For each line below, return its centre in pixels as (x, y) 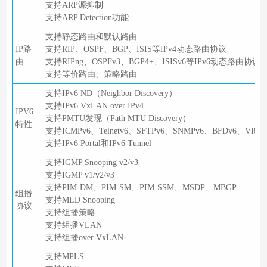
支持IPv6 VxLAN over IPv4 (94, 106)
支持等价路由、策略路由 (91, 74)
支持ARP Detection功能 (87, 18)
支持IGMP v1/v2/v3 (80, 175)
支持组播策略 (70, 213)
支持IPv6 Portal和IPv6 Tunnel (98, 144)
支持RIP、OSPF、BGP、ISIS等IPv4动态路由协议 (136, 49)
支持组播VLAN (73, 225)
